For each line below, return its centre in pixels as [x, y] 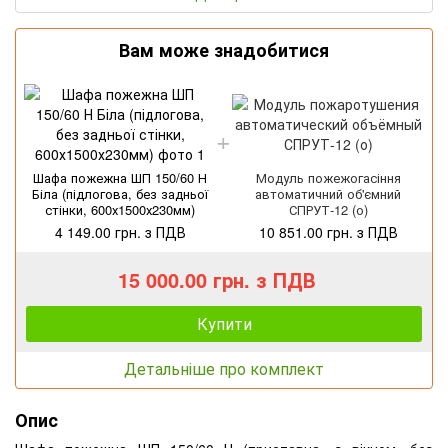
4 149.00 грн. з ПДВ [120, 231]
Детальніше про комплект [224, 368]
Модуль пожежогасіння [328, 177]
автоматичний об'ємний [328, 193]
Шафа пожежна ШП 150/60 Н [120, 177]
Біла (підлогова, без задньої [120, 193]
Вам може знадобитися [224, 49]
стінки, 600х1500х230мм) [120, 209]
